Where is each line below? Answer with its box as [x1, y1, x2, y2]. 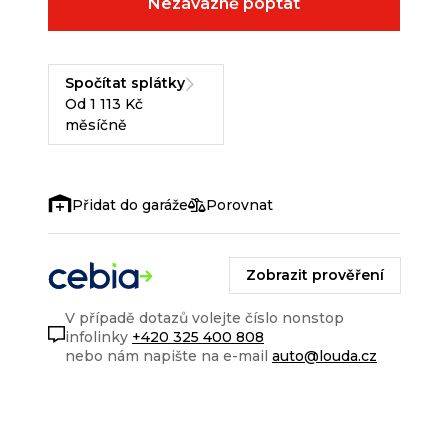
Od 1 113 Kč [65, 95, 143, 114]
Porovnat [206, 195, 273, 214]
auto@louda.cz [272, 347, 377, 366]
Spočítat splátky [65, 74, 185, 93]
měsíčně [65, 116, 127, 135]
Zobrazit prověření [246, 266, 384, 285]
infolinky [65, 328, 132, 347]
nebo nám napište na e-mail [65, 347, 272, 366]
